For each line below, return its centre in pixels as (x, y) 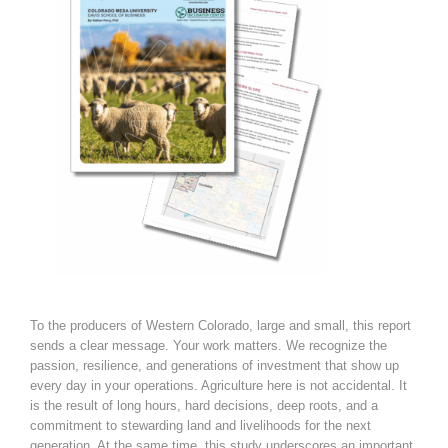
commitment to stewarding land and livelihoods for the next (200, 426)
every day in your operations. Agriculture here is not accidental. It (218, 386)
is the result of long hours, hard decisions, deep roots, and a (204, 406)
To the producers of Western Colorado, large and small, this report (220, 326)
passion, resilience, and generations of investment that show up (214, 366)
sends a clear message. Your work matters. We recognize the (208, 346)
